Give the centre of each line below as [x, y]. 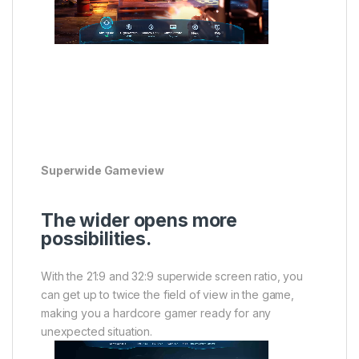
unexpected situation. [97, 332]
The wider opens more [139, 221]
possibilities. [97, 239]
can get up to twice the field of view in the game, [167, 295]
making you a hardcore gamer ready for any [156, 313]
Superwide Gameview [103, 171]
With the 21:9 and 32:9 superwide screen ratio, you [172, 276]
